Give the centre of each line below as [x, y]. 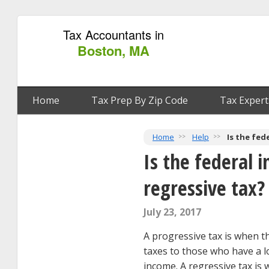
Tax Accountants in [113, 35]
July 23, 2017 [172, 212]
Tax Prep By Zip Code [140, 100]
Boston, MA [113, 50]
